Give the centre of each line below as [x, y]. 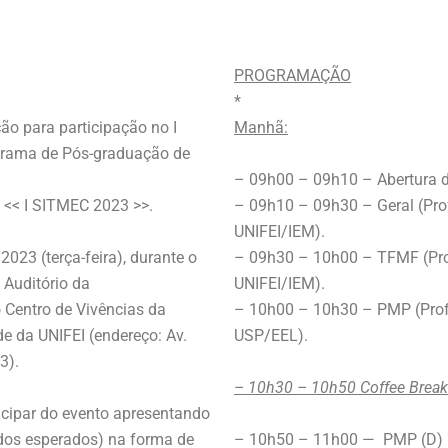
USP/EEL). [271, 335]
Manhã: [261, 127]
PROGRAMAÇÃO [292, 75]
